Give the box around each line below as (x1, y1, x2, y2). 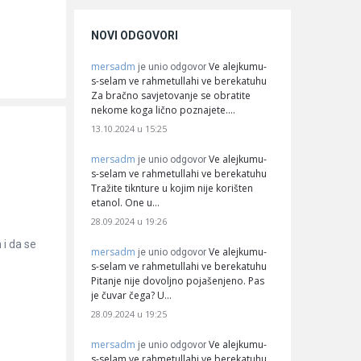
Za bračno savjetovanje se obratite (91, 88, 251, 102)
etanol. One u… (91, 195, 160, 210)
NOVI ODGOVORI (91, 28, 178, 42)
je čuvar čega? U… (91, 288, 172, 302)
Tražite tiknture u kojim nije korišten (91, 180, 253, 195)
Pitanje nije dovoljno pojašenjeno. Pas (91, 273, 264, 288)
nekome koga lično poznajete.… (91, 102, 235, 117)
